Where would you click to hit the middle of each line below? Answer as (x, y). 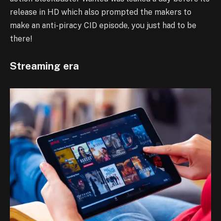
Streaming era (44, 66)
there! (22, 38)
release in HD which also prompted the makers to (101, 12)
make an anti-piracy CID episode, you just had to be (103, 25)
